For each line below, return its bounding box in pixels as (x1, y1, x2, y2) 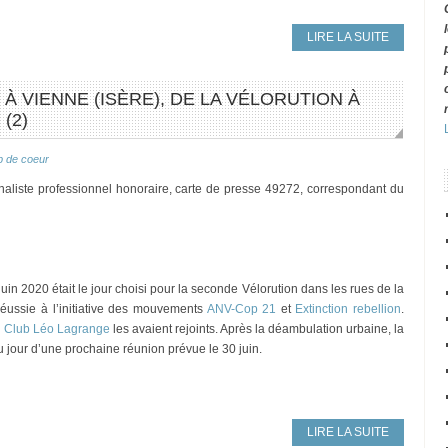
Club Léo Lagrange (4, 322, 110, 336)
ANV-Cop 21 (206, 302, 277, 316)
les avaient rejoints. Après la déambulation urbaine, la (110, 322, 404, 336)
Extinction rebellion (295, 302, 402, 316)
